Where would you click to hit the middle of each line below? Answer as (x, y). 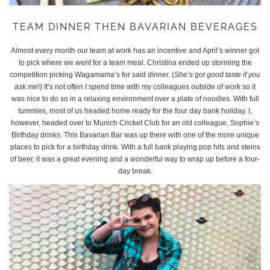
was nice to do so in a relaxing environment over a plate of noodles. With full (135, 99)
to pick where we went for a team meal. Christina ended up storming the (135, 63)
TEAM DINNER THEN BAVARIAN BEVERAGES (135, 27)
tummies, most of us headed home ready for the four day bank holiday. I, (135, 111)
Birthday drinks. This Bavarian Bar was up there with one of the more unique (135, 135)
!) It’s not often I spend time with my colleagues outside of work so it (147, 87)
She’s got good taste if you (217, 75)
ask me (26, 87)
